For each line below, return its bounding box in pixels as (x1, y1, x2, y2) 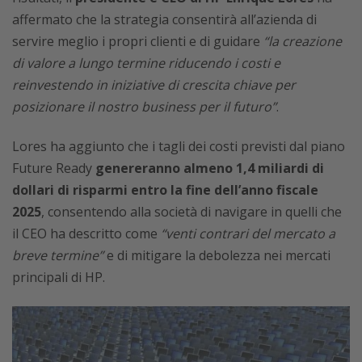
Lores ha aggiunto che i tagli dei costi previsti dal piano (12, 137, 345, 156)
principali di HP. (12, 268, 105, 287)
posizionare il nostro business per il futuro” (12, 98, 276, 116)
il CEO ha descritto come (12, 225, 161, 243)
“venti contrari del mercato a (161, 225, 335, 243)
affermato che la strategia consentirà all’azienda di (12, 11, 317, 29)
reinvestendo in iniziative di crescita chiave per (12, 76, 296, 95)
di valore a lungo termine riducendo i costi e (12, 54, 280, 73)
